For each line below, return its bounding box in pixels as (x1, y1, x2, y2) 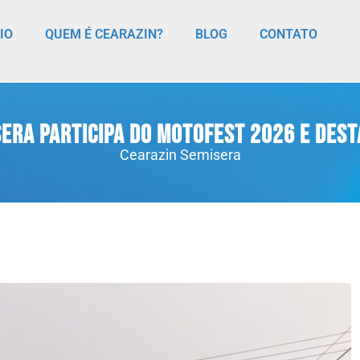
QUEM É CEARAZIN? (45, 27, 163, 42)
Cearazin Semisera (119, 146, 241, 163)
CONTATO (260, 27, 317, 42)
